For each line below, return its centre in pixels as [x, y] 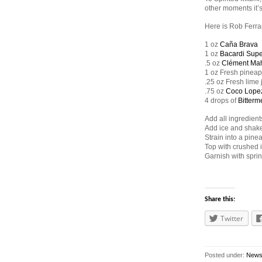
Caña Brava [239, 44]
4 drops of [221, 101]
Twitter [232, 218]
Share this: [220, 199]
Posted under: [225, 255]
